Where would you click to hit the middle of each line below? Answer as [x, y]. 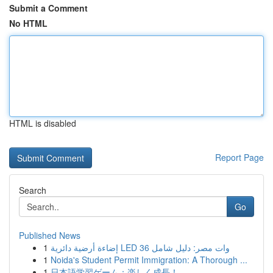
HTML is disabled [43, 123]
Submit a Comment [48, 8]
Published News [50, 235]
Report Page [239, 157]
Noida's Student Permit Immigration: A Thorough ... [149, 260]
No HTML [28, 23]
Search [33, 190]
